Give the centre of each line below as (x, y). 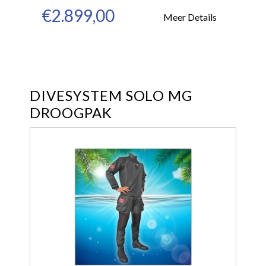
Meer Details (190, 17)
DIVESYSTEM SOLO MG (111, 95)
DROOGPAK (71, 113)
